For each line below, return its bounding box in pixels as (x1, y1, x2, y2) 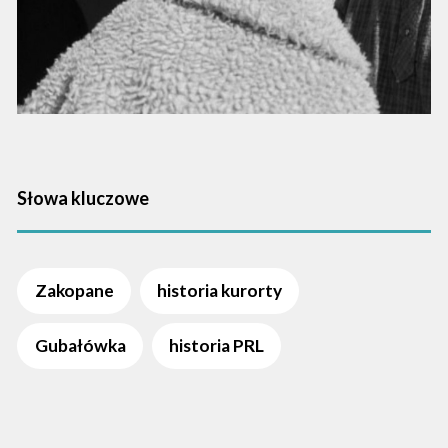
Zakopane (34, 280, 114, 302)
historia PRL (168, 335, 264, 357)
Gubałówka (34, 335, 126, 357)
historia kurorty (156, 280, 282, 302)
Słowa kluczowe (17, 186, 150, 209)
